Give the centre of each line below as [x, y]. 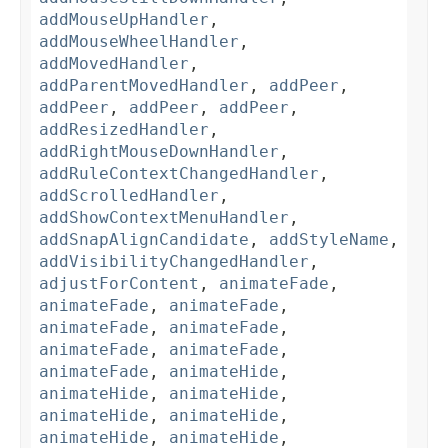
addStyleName [329, 240]
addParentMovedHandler [144, 86]
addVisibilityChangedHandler [174, 262]
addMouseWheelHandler [139, 42]
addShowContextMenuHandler [164, 218]
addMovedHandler [114, 64]
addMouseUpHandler [124, 20]
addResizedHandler [124, 130]
